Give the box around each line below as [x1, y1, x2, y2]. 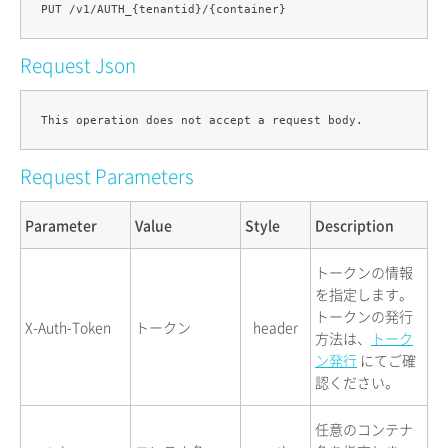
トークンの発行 [315, 305, 413, 326]
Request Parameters [20, 162, 194, 191]
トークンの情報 [315, 261, 413, 282]
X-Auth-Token [25, 316, 111, 337]
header [253, 316, 298, 337]
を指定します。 [315, 283, 413, 304]
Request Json [20, 51, 136, 80]
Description [315, 214, 394, 235]
